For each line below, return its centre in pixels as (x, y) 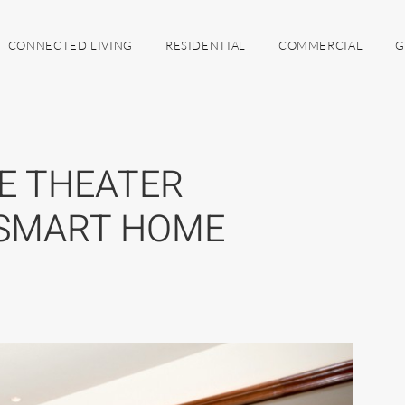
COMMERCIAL (320, 45)
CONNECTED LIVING (70, 45)
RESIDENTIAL (205, 45)
